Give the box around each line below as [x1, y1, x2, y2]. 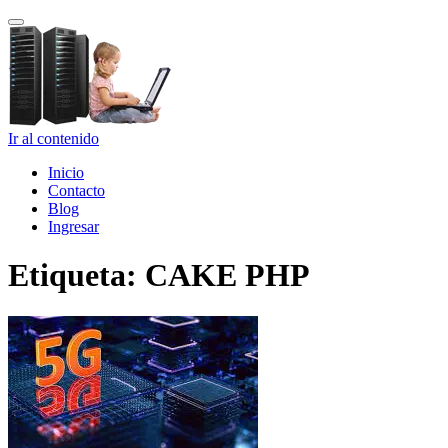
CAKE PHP [145, 257, 310, 294]
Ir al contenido [8, 130, 99, 147]
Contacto [48, 182, 105, 199]
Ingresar [48, 218, 99, 235]
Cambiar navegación [15, 21, 133, 36]
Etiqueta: [8, 257, 145, 294]
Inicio [48, 164, 84, 181]
